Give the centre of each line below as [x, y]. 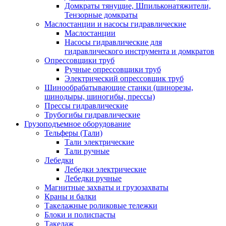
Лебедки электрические [105, 169]
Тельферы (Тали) [73, 133]
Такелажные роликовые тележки [101, 206]
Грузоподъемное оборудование [77, 124]
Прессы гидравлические [86, 106]
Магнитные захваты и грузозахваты [106, 187]
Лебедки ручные [93, 178]
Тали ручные [87, 151]
